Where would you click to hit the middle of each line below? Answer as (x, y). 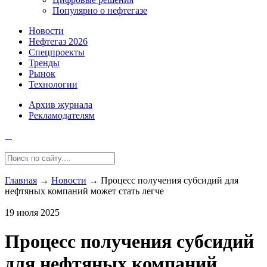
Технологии (53, 84)
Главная (21, 180)
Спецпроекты (57, 52)
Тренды (44, 63)
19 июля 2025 (32, 212)
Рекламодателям (62, 115)
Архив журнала (60, 105)
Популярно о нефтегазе (100, 10)
